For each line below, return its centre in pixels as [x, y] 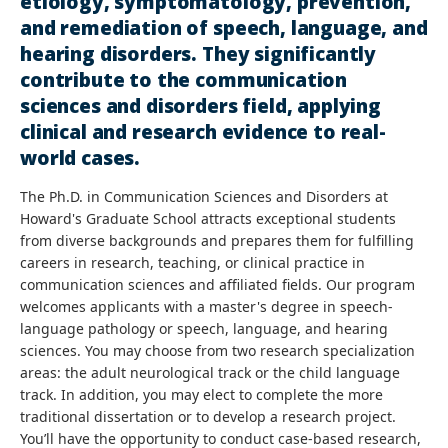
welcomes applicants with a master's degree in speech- [206, 306]
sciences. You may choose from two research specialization [217, 350]
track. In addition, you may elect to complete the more [201, 394]
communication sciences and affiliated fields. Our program [217, 284]
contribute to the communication [184, 80]
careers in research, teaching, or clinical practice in [192, 262]
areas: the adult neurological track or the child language [210, 372]
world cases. [80, 158]
